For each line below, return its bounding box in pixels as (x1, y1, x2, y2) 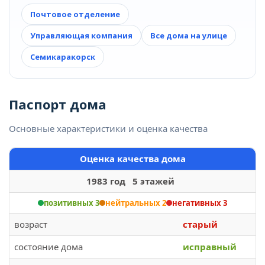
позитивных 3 (44, 198, 99, 208)
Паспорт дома (9, 95, 106, 113)
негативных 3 (172, 198, 227, 208)
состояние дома (14, 241, 83, 253)
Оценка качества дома (79, 153, 186, 164)
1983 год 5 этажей (86, 175, 179, 187)
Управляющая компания (30, 30, 132, 41)
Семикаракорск (30, 51, 95, 62)
